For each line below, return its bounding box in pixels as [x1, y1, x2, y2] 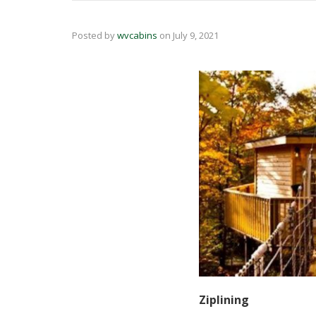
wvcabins [117, 28, 157, 42]
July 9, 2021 [173, 28, 219, 42]
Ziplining [199, 292, 249, 308]
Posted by [72, 28, 117, 42]
